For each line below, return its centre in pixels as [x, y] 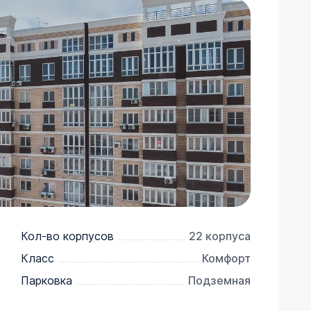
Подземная [219, 280]
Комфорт [226, 258]
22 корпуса [219, 236]
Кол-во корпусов [67, 236]
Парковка [47, 280]
